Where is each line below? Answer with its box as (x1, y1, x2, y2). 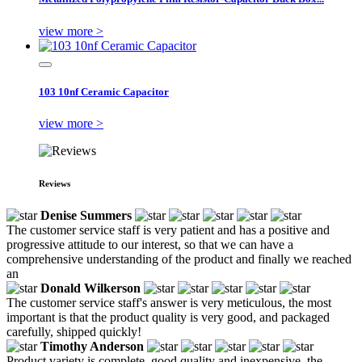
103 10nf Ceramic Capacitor (39, 85, 169, 98)
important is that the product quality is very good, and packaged (6, 309, 330, 324)
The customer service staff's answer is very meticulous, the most (6, 295, 331, 309)
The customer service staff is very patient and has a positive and (6, 222, 330, 237)
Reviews (39, 178, 70, 188)
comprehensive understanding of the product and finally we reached (6, 251, 351, 266)
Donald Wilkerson (40, 280, 141, 295)
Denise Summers (40, 208, 132, 222)
